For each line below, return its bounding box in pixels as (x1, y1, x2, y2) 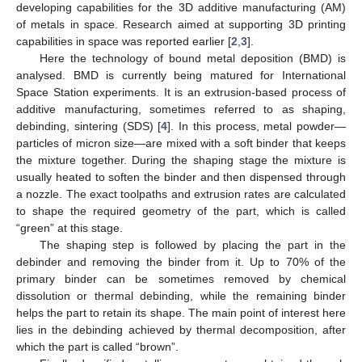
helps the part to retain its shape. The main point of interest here (16, 305, 346, 319)
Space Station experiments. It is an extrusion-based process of (16, 85, 346, 99)
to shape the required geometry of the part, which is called (16, 204, 346, 217)
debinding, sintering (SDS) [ (16, 119, 162, 133)
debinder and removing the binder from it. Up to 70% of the (16, 255, 346, 268)
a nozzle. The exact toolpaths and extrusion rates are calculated (16, 187, 346, 200)
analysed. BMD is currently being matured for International (16, 68, 346, 82)
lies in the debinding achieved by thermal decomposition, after (16, 322, 346, 336)
